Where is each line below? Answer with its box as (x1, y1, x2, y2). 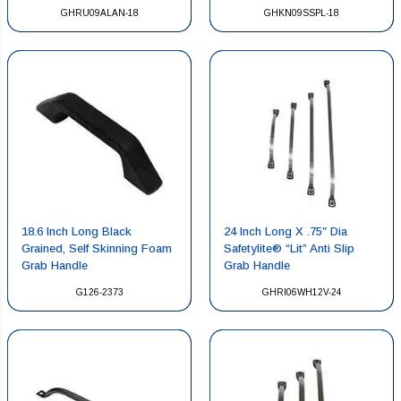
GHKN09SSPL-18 (264, 8, 339, 19)
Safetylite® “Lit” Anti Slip (224, 241, 354, 255)
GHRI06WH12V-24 (261, 286, 342, 297)
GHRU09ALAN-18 (60, 8, 139, 19)
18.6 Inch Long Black (21, 224, 132, 238)
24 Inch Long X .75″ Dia (224, 224, 347, 238)
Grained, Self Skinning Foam (21, 241, 172, 255)
